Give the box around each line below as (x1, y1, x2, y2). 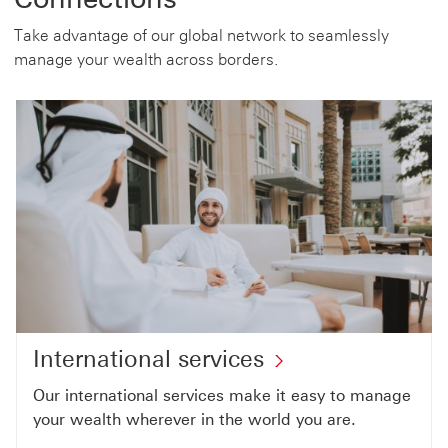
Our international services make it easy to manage (33, 386, 411, 406)
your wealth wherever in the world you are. (33, 410, 356, 430)
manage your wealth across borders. (14, 49, 278, 69)
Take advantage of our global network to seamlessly (14, 25, 389, 45)
